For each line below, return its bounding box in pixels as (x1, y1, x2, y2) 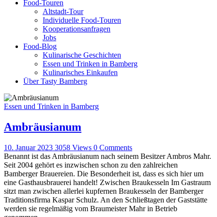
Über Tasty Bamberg (23, 77, 87, 85)
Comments (99, 143, 132, 152)
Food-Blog (23, 42, 57, 50)
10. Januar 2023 (4, 143, 55, 152)
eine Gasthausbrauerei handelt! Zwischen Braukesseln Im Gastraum (4, 178, 211, 186)
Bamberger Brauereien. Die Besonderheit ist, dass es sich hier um (4, 169, 203, 178)
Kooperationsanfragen (43, 24, 110, 33)
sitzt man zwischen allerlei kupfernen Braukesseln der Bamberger (4, 186, 203, 195)
